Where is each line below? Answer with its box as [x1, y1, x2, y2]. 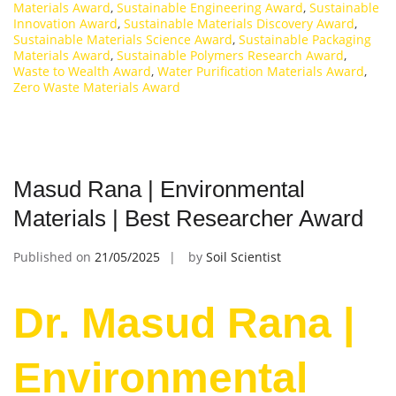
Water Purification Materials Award [157, 62, 364, 80]
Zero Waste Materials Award [13, 78, 180, 95]
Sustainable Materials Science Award [13, 30, 232, 48]
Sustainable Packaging [239, 30, 371, 48]
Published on [13, 247, 95, 265]
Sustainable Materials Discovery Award [124, 14, 354, 32]
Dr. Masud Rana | [13, 299, 354, 346]
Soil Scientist [206, 247, 281, 265]
